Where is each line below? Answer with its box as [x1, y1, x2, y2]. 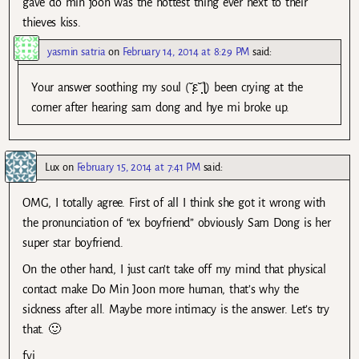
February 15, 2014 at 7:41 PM [76, 161, 200, 174]
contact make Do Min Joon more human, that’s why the [22, 283, 299, 296]
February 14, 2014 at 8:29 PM [122, 46, 249, 58]
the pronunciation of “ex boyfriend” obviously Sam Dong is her [22, 216, 331, 230]
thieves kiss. [22, 16, 81, 30]
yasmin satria [47, 46, 106, 58]
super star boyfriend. [22, 236, 123, 250]
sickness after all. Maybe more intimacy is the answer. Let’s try [22, 303, 329, 317]
